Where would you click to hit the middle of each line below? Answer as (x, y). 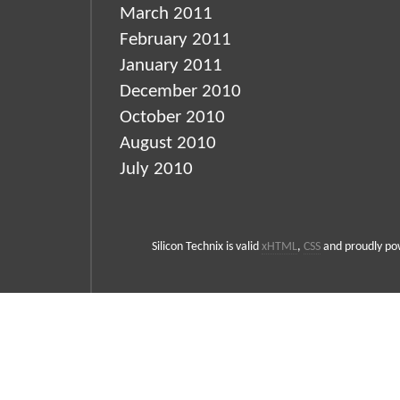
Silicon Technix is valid (206, 247)
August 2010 (168, 143)
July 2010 (156, 169)
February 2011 (175, 40)
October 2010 (172, 117)
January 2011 (171, 66)
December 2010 (180, 92)
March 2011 (166, 14)
